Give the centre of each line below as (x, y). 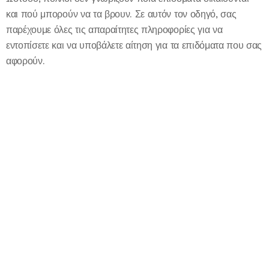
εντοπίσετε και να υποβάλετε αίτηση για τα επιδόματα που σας (134, 45)
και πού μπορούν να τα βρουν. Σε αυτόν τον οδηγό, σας (121, 14)
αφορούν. (26, 61)
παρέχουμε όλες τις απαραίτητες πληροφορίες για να (114, 29)
